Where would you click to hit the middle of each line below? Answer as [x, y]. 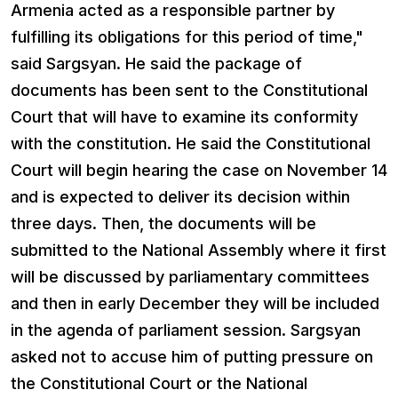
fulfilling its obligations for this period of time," [187, 36]
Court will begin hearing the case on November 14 [199, 170]
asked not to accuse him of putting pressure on [192, 356]
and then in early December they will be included [195, 303]
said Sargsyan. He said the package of [156, 63]
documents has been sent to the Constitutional [189, 90]
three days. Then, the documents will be [163, 223]
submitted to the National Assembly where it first [199, 250]
